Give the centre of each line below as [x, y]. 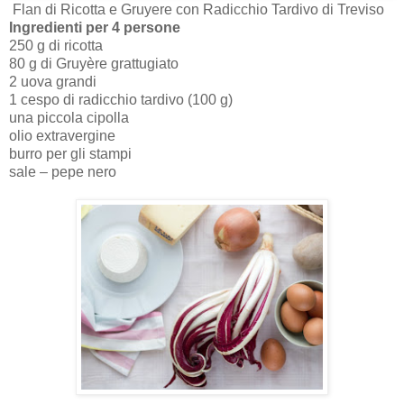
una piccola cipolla [69, 118]
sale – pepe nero [63, 172]
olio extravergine [62, 136]
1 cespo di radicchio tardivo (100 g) [121, 100]
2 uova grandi [53, 82]
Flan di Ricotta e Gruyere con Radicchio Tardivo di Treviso [197, 10]
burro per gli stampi [70, 154]
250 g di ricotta [56, 46]
